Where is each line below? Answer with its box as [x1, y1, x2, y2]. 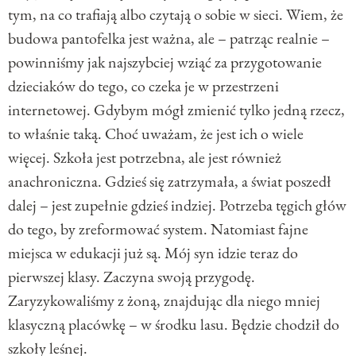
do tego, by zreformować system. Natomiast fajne [8, 218, 308, 239]
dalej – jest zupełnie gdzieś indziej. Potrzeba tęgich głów [8, 194, 346, 215]
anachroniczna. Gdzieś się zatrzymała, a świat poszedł [8, 170, 331, 192]
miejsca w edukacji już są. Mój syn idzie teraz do [8, 242, 298, 263]
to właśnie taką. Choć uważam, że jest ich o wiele [8, 122, 304, 144]
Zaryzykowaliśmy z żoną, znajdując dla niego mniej [8, 289, 320, 311]
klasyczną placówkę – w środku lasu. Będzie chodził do [8, 313, 339, 335]
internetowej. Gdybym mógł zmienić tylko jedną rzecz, [8, 99, 345, 120]
